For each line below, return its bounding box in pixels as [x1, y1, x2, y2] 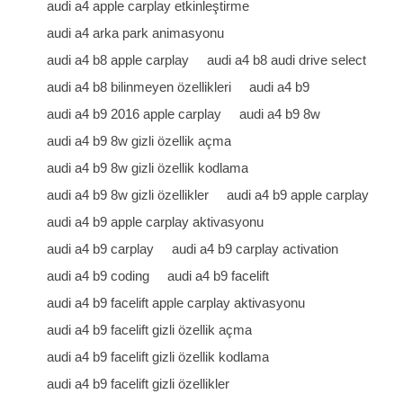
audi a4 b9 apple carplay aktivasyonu [47, 214, 264, 229]
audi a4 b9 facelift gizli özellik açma [47, 322, 253, 337]
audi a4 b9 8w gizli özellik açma [47, 133, 232, 148]
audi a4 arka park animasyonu [47, 25, 225, 40]
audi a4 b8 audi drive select [207, 52, 367, 67]
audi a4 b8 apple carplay [47, 52, 190, 67]
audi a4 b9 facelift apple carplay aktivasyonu [47, 295, 306, 310]
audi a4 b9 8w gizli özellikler [47, 187, 210, 202]
